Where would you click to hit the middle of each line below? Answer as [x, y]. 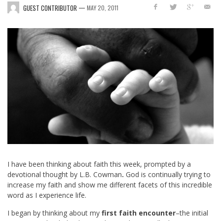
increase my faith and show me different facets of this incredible [110, 185]
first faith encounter [139, 213]
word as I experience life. [47, 195]
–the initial [192, 213]
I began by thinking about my [55, 213]
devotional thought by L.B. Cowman [65, 175]
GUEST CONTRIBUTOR [50, 8]
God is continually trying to [167, 175]
